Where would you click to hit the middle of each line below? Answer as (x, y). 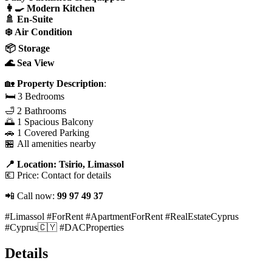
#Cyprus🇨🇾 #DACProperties (64, 227)
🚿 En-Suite (29, 19)
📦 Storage (27, 48)
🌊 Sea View (30, 63)
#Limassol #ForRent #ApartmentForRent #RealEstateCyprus (122, 216)
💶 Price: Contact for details (58, 175)
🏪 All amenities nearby (50, 143)
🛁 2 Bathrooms (36, 110)
